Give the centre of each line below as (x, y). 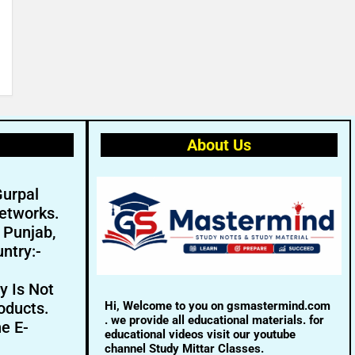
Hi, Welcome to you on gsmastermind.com (217, 305)
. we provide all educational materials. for (214, 320)
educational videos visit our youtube (200, 334)
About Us (219, 145)
